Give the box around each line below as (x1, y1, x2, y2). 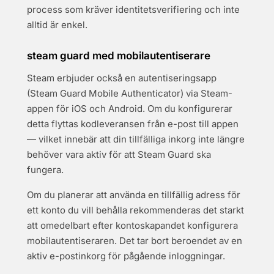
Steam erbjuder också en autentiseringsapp (27, 72, 217, 84)
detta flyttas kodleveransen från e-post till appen (27, 118, 239, 130)
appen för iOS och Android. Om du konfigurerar (27, 103, 232, 114)
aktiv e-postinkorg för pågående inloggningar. (27, 250, 225, 262)
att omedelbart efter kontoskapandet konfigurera (27, 220, 238, 231)
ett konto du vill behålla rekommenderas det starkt (27, 204, 244, 216)
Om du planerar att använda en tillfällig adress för (27, 189, 240, 201)
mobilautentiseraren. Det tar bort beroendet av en (27, 235, 242, 246)
